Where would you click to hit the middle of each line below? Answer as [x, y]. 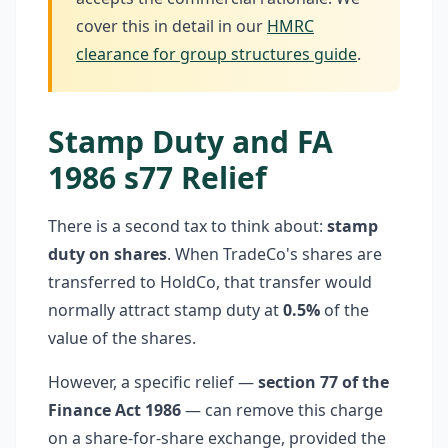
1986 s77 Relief [157, 177]
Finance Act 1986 [114, 410]
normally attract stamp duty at [165, 310]
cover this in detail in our [171, 26]
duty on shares [107, 254]
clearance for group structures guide [216, 54]
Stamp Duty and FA [190, 141]
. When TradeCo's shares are [274, 254]
